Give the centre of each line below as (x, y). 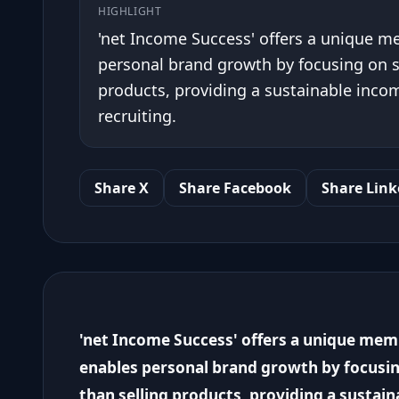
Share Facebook (235, 188)
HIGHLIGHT (130, 11)
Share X (122, 188)
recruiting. (137, 116)
